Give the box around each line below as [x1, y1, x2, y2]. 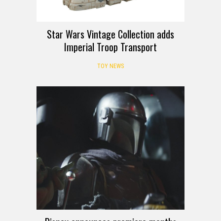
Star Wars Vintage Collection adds [47, 26, 174, 41]
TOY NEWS [97, 62, 124, 70]
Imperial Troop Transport [64, 39, 157, 54]
